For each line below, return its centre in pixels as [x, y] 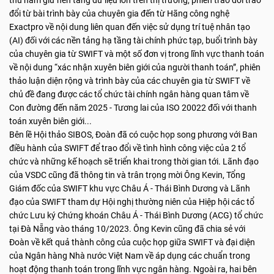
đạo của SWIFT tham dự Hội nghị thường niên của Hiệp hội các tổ [132, 202]
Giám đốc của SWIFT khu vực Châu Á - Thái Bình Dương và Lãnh [130, 188]
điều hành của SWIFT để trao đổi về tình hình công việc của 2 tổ [128, 148]
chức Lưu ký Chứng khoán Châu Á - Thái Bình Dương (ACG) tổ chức [136, 215]
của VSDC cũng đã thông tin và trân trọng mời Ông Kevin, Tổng [127, 175]
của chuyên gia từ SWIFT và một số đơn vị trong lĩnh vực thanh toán [137, 54]
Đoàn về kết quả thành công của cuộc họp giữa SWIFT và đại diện [132, 242]
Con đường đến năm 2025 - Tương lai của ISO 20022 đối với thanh [133, 108]
